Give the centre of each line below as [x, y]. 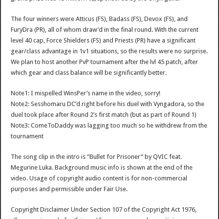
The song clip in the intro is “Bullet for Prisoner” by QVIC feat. [97, 157]
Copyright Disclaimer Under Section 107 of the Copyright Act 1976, [104, 210]
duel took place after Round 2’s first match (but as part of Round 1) [104, 115]
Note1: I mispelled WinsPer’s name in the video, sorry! [86, 93]
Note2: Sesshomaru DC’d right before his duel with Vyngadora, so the [108, 104]
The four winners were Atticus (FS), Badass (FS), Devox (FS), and [99, 19]
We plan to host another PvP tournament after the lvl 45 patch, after [105, 62]
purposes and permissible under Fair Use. [69, 189]
